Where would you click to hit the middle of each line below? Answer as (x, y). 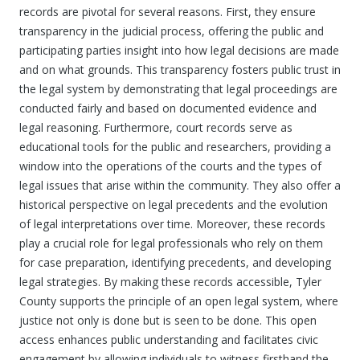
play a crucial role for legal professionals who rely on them (171, 243)
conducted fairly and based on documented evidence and (168, 108)
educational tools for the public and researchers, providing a (175, 147)
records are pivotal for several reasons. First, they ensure (168, 12)
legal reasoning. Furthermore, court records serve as (156, 127)
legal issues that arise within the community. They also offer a (180, 185)
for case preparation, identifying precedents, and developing (175, 262)
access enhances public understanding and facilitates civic (169, 340)
